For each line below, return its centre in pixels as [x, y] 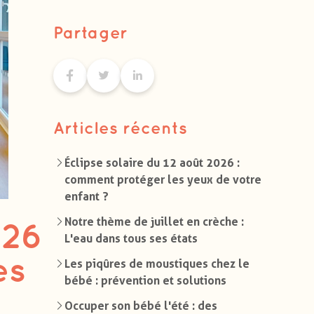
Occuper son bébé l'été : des [141, 306]
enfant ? [86, 196]
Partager [90, 34]
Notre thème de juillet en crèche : [154, 221]
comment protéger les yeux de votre [163, 179]
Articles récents [120, 129]
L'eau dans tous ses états [131, 238]
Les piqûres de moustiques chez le [157, 264]
